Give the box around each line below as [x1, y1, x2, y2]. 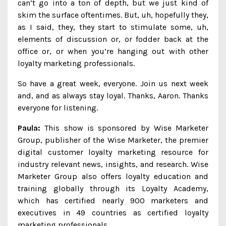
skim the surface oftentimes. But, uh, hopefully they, [18, 10, 208, 20]
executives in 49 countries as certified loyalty [18, 208, 208, 217]
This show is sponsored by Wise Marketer [40, 123, 208, 133]
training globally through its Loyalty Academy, [18, 184, 208, 193]
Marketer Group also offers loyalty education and [18, 172, 208, 181]
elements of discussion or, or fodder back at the [18, 34, 208, 44]
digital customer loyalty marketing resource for [18, 147, 208, 157]
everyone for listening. [18, 103, 98, 112]
